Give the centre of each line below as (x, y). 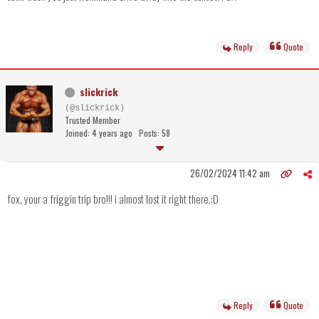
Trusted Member (93, 120)
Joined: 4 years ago (99, 133)
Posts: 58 (155, 133)
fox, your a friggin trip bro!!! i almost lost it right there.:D (113, 199)
